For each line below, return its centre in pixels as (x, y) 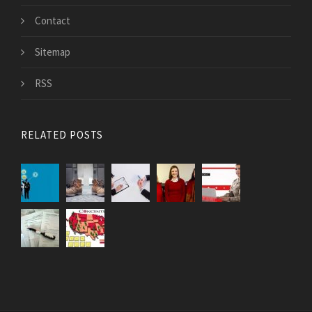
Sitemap (53, 52)
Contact (53, 21)
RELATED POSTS (62, 135)
